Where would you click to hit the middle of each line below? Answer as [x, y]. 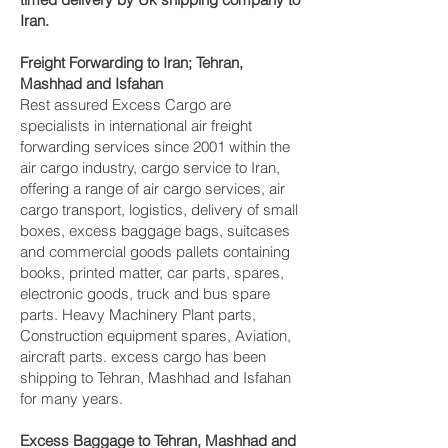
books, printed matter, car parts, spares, [152, 272]
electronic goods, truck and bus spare [145, 293]
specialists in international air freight [136, 125]
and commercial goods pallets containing [155, 251]
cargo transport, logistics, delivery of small [159, 209]
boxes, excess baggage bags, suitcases [155, 230]
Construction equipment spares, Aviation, [155, 335]
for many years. [71, 398]
